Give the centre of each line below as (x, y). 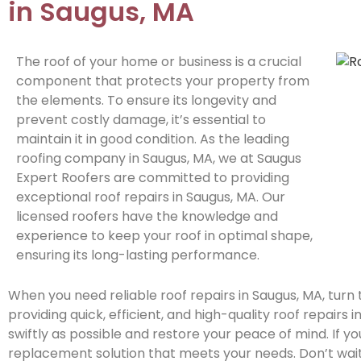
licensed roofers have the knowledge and (147, 216)
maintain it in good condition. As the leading (153, 139)
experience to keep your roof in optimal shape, (164, 235)
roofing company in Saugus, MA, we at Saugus (159, 158)
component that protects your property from (163, 81)
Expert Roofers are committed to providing (153, 177)
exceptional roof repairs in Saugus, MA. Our (151, 197)
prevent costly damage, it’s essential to (141, 119)
